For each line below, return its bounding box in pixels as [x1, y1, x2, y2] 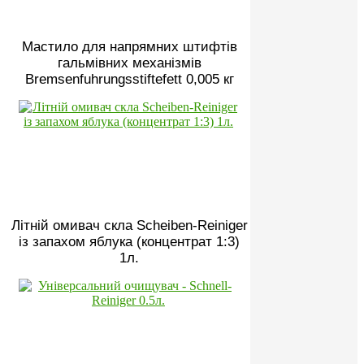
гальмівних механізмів [57, 54, 201, 71]
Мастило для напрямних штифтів [21, 38, 237, 54]
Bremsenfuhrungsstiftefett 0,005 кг [24, 71, 234, 87]
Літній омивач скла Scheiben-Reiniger [11, 217, 248, 233]
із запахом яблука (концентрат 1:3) [19, 233, 240, 249]
